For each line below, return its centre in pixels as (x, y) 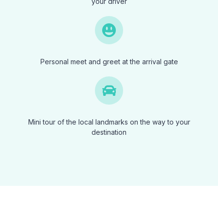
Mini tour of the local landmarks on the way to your (109, 122)
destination (109, 132)
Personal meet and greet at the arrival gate (109, 62)
